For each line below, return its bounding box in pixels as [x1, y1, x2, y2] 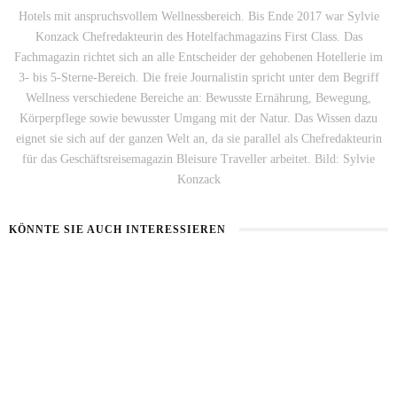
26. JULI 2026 [203, 332, 263, 344]
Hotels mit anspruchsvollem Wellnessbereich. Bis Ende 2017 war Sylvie [18, 10, 379, 24]
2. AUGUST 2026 [9, 332, 82, 344]
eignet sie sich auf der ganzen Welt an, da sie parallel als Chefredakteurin [15, 132, 382, 146]
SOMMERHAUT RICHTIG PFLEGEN [203, 304, 378, 320]
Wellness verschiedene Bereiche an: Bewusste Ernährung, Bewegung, [26, 91, 371, 105]
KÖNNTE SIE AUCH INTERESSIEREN [9, 223, 226, 237]
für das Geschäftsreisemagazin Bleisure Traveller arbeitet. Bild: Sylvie [22, 152, 375, 167]
